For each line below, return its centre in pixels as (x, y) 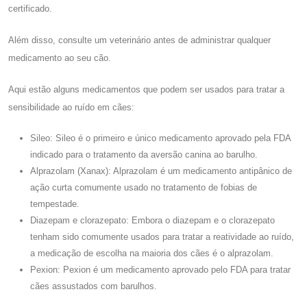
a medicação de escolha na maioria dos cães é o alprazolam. (152, 253)
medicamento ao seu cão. (60, 58)
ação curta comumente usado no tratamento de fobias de (144, 187)
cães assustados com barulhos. (94, 286)
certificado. (30, 8)
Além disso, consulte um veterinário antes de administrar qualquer (139, 40)
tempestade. (55, 204)
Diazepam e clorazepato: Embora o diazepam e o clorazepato (152, 220)
